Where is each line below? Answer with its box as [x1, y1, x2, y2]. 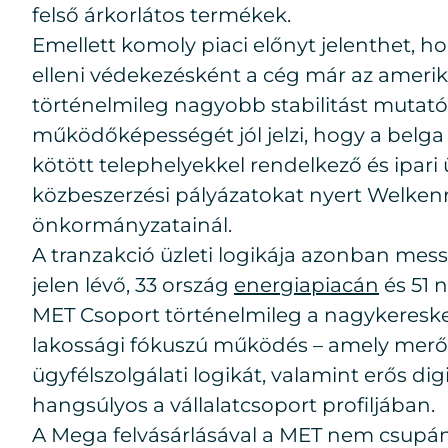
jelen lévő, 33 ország [32, 273, 234, 297]
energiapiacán [234, 273, 379, 297]
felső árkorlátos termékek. [32, 3, 296, 27]
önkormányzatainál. [32, 213, 232, 237]
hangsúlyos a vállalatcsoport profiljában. [32, 393, 435, 417]
